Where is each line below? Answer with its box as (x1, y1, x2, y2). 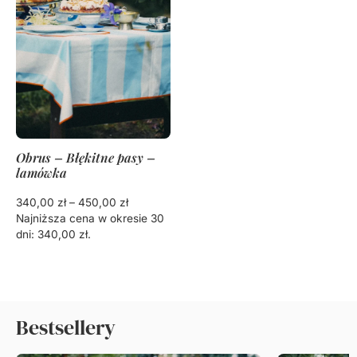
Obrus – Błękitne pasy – (16, 148, 155, 166)
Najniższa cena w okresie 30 (16, 211, 164, 225)
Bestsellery (16, 312, 116, 342)
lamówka (16, 163, 67, 181)
